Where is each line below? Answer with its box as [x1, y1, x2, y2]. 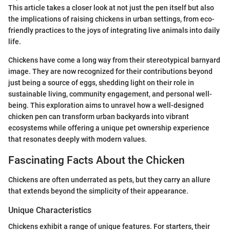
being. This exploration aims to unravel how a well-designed [8, 101, 204, 109]
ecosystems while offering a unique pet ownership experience [8, 123, 209, 132]
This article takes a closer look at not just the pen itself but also [8, 3, 214, 12]
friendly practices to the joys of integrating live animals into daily [8, 26, 220, 34]
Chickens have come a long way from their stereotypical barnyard [8, 55, 220, 64]
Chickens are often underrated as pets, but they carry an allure [8, 176, 210, 184]
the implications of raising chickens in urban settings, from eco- [8, 14, 215, 23]
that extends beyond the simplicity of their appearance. [8, 187, 188, 195]
